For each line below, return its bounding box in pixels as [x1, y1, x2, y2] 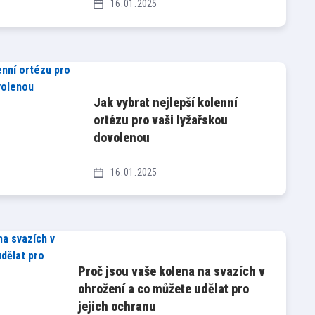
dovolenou [94, 129, 150, 145]
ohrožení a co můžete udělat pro [77, 281, 249, 296]
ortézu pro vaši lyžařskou [94, 112, 229, 127]
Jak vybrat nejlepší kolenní [94, 94, 238, 110]
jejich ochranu [77, 298, 156, 314]
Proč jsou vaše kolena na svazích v [77, 263, 265, 278]
